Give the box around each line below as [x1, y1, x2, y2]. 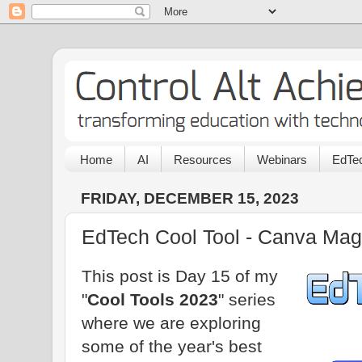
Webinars [256, 152, 307, 166]
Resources [173, 152, 232, 166]
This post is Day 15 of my [82, 266, 278, 285]
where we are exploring [82, 313, 261, 332]
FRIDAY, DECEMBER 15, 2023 [81, 189, 299, 207]
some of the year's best [82, 336, 262, 356]
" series [218, 289, 276, 309]
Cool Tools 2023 [87, 289, 218, 309]
